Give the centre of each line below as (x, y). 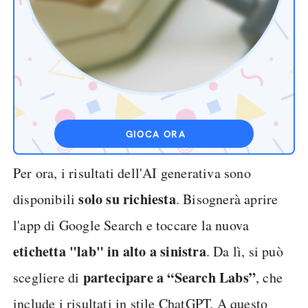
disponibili (46, 199)
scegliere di (48, 277)
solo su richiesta (127, 199)
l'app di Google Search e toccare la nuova (131, 225)
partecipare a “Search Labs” (169, 277)
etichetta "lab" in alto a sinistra (110, 251)
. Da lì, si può (244, 251)
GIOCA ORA (156, 134)
